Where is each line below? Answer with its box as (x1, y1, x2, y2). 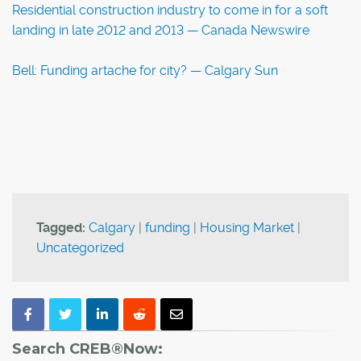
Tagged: (36, 220, 85, 235)
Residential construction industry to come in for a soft (12, 2, 328, 18)
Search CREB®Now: (12, 340, 163, 358)
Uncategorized (36, 240, 124, 255)
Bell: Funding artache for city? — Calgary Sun (12, 63, 278, 78)
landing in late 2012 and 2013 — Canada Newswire (12, 23, 309, 38)
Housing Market (200, 220, 294, 235)
